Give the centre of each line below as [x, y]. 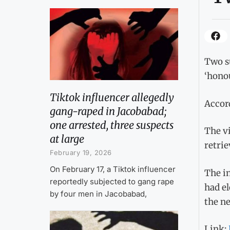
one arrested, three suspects [112, 125]
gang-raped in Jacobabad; [108, 111]
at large [67, 139]
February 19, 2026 [81, 152]
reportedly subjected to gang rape [112, 181]
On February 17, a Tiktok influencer [113, 169]
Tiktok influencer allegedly [112, 97]
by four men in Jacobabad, [98, 194]
